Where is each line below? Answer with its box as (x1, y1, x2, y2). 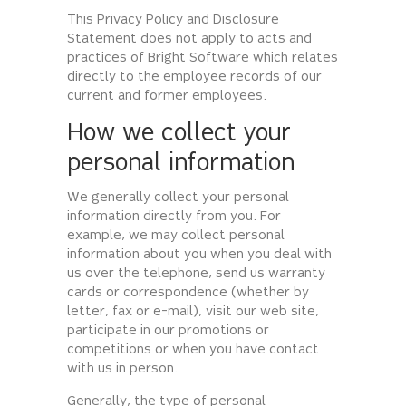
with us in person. (67, 362, 178, 377)
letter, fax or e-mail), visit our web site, (67, 305, 319, 320)
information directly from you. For (67, 210, 281, 225)
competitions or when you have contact (67, 343, 319, 358)
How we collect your (67, 122, 291, 148)
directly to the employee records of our (67, 71, 322, 85)
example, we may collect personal (67, 229, 285, 244)
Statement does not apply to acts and (67, 33, 312, 47)
